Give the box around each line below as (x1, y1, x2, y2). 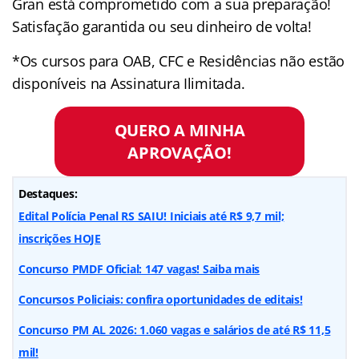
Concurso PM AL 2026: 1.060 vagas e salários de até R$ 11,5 (18, 321, 331, 337)
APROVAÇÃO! (127, 141, 232, 164)
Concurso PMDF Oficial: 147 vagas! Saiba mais (18, 260, 260, 276)
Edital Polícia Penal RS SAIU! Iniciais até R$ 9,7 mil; (18, 208, 284, 224)
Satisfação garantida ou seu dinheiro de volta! (12, 16, 312, 36)
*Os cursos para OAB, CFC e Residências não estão (12, 50, 345, 71)
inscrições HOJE (18, 230, 101, 246)
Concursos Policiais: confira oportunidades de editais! (18, 291, 303, 307)
